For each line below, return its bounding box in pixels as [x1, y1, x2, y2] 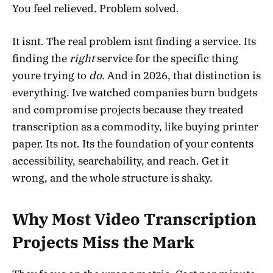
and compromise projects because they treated [12, 103, 244, 117]
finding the [12, 52, 69, 66]
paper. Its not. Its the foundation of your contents [12, 137, 253, 151]
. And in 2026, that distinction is [102, 69, 261, 83]
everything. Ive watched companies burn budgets [12, 86, 257, 100]
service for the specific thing [94, 52, 238, 66]
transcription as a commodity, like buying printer [12, 120, 258, 134]
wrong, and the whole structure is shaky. [12, 171, 213, 185]
